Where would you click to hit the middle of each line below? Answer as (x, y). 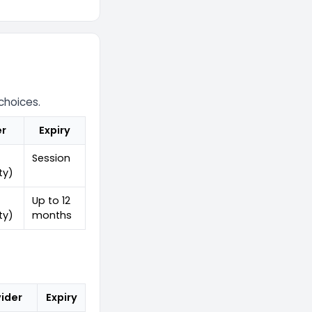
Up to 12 (52, 201)
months (52, 216)
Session (52, 158)
